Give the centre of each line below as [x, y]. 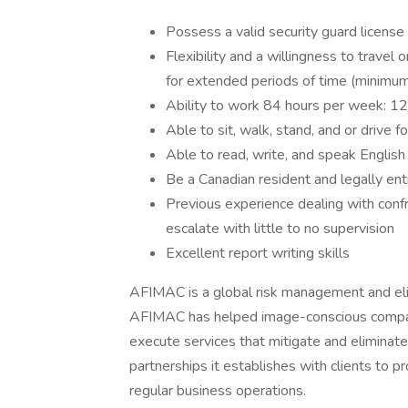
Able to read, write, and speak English [286, 155]
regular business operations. [218, 391]
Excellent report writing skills [258, 253]
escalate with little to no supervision [280, 229]
